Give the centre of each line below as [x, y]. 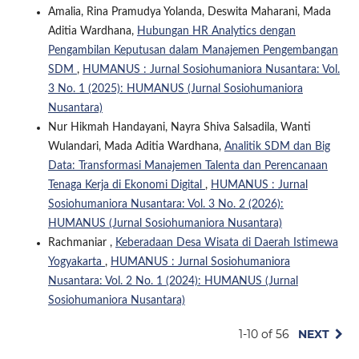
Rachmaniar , [81, 243]
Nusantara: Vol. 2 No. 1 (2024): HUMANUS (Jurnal [173, 282]
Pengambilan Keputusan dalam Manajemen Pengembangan [193, 51]
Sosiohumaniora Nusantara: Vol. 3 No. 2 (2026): [165, 205]
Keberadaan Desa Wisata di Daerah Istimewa [226, 243]
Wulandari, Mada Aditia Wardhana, [136, 147]
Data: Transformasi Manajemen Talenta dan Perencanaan [188, 166]
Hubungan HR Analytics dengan [216, 32]
